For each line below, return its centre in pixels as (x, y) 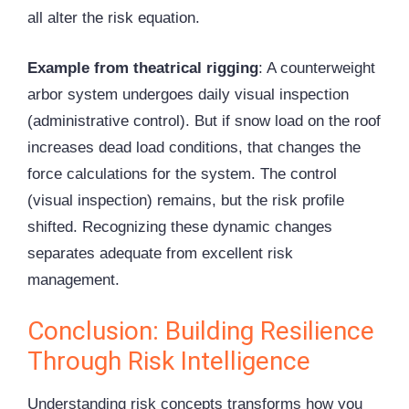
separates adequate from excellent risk (160, 253)
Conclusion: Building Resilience (201, 331)
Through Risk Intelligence (169, 362)
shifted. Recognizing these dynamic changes (180, 226)
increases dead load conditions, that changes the (194, 147)
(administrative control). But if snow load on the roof (204, 121)
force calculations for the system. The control (182, 173)
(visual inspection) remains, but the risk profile (186, 200)
